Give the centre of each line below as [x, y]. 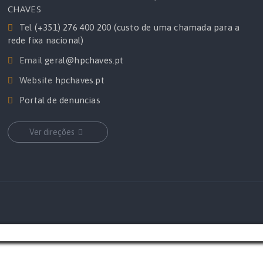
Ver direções [52, 132]
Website [36, 80]
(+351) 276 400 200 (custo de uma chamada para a [137, 28]
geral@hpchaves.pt [84, 60]
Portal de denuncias [60, 100]
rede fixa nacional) [45, 41]
